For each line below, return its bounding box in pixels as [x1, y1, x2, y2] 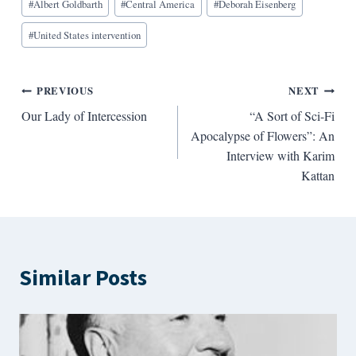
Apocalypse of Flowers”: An [191, 126, 335, 144]
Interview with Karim [226, 146, 335, 164]
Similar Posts [19, 261, 147, 294]
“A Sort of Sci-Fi [250, 106, 335, 124]
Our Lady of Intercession [21, 106, 147, 124]
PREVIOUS [37, 83, 94, 98]
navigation [20, 112, 126, 145]
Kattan [301, 166, 335, 184]
